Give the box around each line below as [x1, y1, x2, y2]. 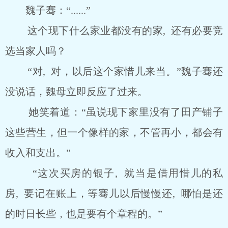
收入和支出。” [5, 147, 71, 158]
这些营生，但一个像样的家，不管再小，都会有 [5, 127, 223, 138]
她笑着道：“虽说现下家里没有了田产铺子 [5, 106, 223, 118]
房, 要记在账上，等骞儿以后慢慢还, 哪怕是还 [5, 188, 223, 199]
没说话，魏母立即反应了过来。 [5, 86, 148, 97]
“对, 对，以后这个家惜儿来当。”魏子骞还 [5, 66, 223, 77]
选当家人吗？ [5, 45, 66, 56]
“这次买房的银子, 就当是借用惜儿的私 [5, 167, 223, 179]
